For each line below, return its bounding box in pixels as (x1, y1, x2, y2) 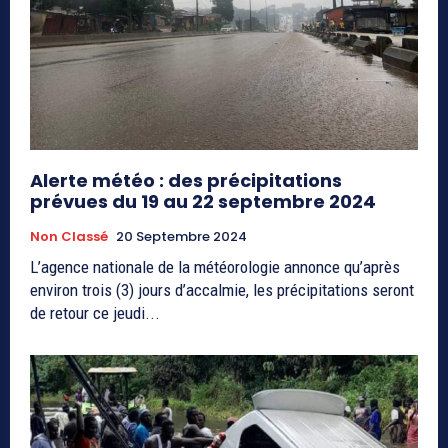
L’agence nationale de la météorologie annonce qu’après (30, 257, 400, 278)
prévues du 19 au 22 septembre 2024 (30, 189, 376, 215)
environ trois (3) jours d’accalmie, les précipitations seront (30, 280, 414, 301)
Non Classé (30, 227, 108, 247)
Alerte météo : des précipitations (30, 168, 342, 194)
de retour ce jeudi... (30, 303, 160, 324)
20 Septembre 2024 (116, 227, 247, 247)
